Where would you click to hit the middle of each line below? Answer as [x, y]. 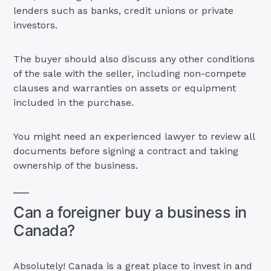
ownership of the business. [77, 166]
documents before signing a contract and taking [126, 151]
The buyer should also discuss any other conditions [134, 59]
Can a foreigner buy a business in [130, 213]
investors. [37, 25]
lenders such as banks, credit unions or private [124, 11]
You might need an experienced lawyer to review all [134, 137]
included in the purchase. [75, 103]
